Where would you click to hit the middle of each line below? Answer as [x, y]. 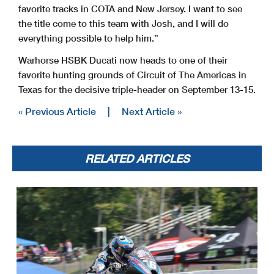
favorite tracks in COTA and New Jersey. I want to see [130, 9]
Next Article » [152, 111]
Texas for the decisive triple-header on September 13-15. [137, 90]
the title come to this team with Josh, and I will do [124, 24]
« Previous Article [57, 111]
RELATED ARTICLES [137, 159]
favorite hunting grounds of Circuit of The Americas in [132, 75]
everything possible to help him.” [88, 38]
